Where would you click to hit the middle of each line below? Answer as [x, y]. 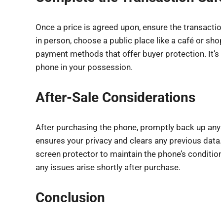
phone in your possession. [84, 67]
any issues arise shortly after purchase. [108, 167]
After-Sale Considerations [115, 97]
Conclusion [70, 197]
